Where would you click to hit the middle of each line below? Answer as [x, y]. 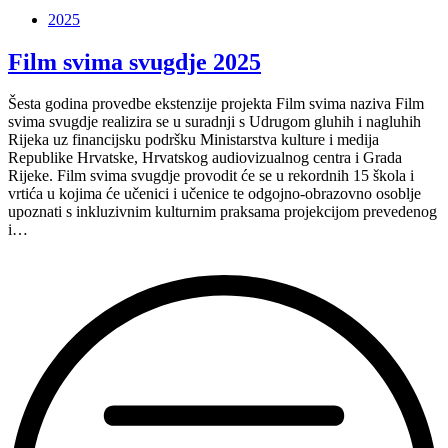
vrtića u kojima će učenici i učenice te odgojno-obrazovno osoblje [214, 194]
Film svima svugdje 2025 [134, 61]
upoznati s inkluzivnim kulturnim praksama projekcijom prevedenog [222, 212]
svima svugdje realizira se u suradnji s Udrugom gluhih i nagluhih [214, 122]
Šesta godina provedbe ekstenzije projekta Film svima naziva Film [216, 104]
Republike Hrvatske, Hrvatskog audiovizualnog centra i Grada [205, 158]
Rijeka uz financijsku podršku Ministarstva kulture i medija [193, 140]
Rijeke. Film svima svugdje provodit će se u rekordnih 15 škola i [211, 176]
